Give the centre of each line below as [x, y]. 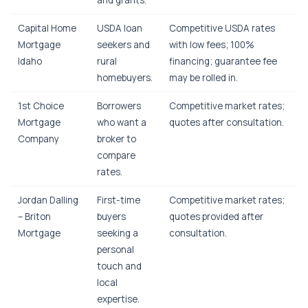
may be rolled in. [203, 78]
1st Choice [41, 106]
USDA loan [120, 28]
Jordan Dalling [48, 200]
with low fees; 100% [212, 45]
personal [115, 250]
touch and [119, 266]
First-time [119, 200]
